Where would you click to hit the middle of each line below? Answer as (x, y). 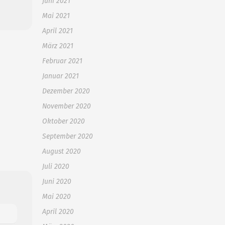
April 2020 (58, 212)
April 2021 (58, 31)
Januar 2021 (61, 76)
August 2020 (62, 151)
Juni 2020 (57, 182)
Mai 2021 (56, 16)
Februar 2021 (62, 61)
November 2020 (67, 106)
